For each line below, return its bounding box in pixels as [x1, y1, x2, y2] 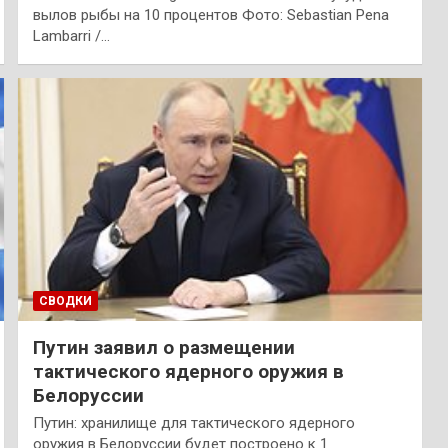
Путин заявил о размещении [32, 335, 295, 359]
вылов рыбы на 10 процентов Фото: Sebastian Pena [32, 5, 389, 24]
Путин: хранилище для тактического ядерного [32, 413, 355, 432]
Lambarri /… [32, 26, 110, 45]
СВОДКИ [38, 293, 92, 308]
